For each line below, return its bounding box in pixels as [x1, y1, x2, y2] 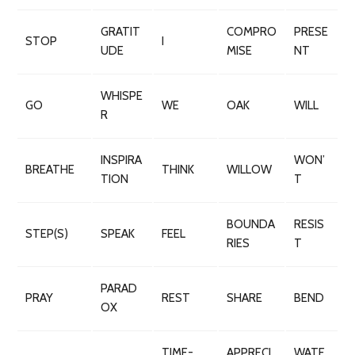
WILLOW [227, 162, 272, 177]
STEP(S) [25, 227, 68, 241]
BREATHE [25, 162, 74, 177]
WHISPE [101, 89, 143, 103]
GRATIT [101, 25, 140, 39]
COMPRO [227, 25, 277, 39]
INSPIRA [101, 153, 142, 167]
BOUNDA [227, 217, 275, 231]
